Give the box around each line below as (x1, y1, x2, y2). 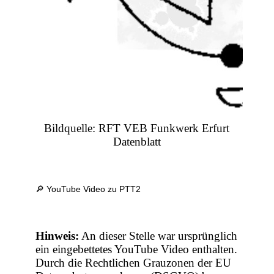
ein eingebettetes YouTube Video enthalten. (35, 243, 238, 256)
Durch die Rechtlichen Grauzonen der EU (35, 256, 232, 270)
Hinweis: (35, 229, 80, 243)
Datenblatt (113, 135, 161, 149)
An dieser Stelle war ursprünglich (79, 229, 238, 243)
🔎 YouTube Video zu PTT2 (35, 184, 141, 194)
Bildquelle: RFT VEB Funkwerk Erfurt (44, 122, 230, 135)
